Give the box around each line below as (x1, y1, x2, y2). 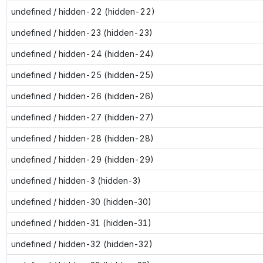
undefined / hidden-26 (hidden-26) (11, 90, 154, 101)
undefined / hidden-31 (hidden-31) (11, 217, 151, 228)
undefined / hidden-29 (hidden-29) (11, 154, 154, 164)
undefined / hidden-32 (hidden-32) (11, 238, 153, 249)
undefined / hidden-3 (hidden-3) (11, 175, 141, 186)
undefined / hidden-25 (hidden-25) (11, 69, 154, 80)
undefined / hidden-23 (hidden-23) (11, 27, 153, 38)
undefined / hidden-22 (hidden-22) (11, 6, 155, 16)
